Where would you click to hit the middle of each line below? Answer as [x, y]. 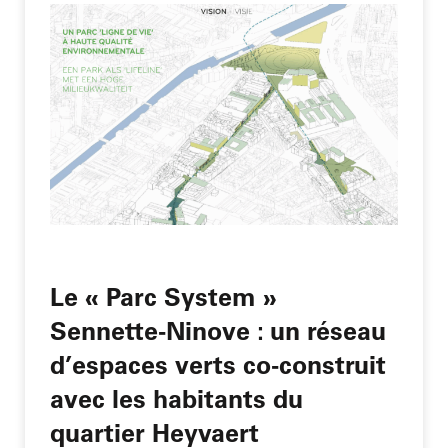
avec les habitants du [176, 398]
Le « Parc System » [163, 296]
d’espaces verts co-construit [218, 364]
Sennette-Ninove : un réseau [218, 330]
